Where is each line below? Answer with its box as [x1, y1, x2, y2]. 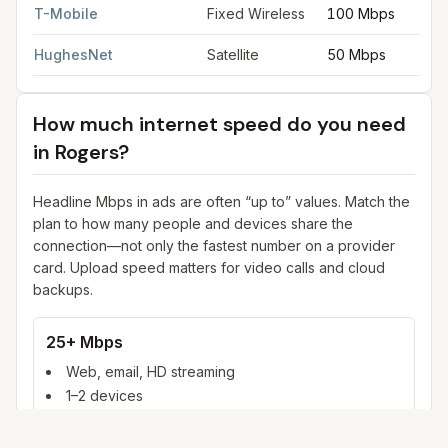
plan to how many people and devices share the [33, 215, 353, 232]
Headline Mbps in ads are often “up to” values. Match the [33, 193, 410, 210]
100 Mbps [327, 5, 395, 22]
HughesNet [34, 46, 113, 63]
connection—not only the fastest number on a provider [33, 237, 395, 254]
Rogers [55, 139, 118, 165]
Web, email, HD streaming [66, 363, 235, 380]
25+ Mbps [46, 332, 123, 352]
